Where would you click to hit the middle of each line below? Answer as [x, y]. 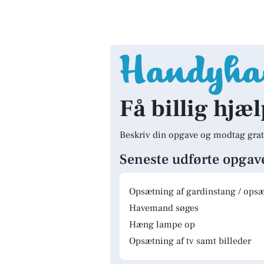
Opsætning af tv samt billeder [190, 241]
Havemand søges [164, 208]
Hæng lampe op [162, 225]
